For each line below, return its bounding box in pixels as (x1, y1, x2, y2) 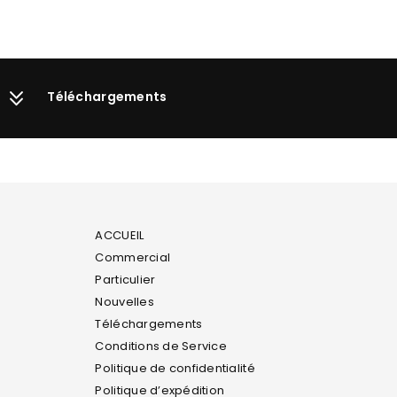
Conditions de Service (95, 337, 227, 354)
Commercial (95, 248, 171, 266)
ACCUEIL (95, 226, 144, 244)
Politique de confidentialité (95, 359, 255, 377)
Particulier (95, 270, 156, 288)
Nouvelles (95, 292, 154, 310)
